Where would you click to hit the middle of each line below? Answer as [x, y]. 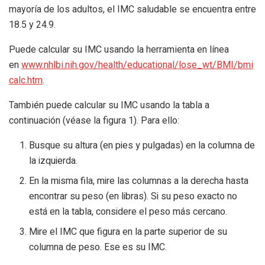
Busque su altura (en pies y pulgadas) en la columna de [142, 146]
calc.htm [26, 80]
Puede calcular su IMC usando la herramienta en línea [119, 50]
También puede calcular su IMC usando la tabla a [109, 105]
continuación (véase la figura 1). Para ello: [94, 121]
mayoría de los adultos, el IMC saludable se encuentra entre [132, 9]
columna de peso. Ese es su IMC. [98, 248]
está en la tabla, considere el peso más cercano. [128, 212]
